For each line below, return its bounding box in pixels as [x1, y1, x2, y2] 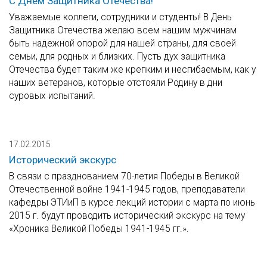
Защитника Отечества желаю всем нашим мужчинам [9, 24, 237, 36]
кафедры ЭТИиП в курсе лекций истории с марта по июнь [9, 197, 255, 209]
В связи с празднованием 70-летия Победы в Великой [9, 170, 240, 182]
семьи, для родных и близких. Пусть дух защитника [9, 51, 225, 63]
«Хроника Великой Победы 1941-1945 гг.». [9, 223, 189, 235]
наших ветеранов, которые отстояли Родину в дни [9, 77, 222, 89]
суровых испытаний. [9, 90, 95, 102]
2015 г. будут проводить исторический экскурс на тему [9, 210, 245, 222]
